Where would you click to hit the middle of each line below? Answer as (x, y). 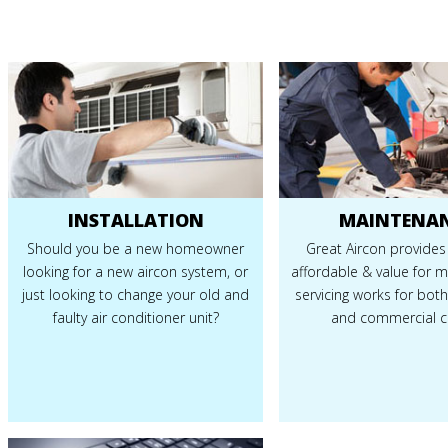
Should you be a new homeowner (136, 248)
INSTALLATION (135, 219)
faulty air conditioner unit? (135, 317)
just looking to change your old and (136, 294)
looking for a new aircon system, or (136, 271)
